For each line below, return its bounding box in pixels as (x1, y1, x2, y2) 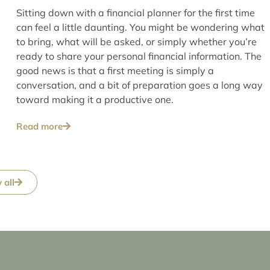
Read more (16, 120, 63, 132)
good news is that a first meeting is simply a (16, 64, 214, 77)
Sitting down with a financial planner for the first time (16, 6, 255, 19)
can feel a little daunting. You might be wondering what (16, 20, 265, 33)
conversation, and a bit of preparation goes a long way (16, 78, 263, 91)
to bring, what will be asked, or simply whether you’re (16, 35, 257, 48)
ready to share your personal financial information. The (16, 49, 262, 62)
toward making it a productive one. (16, 93, 174, 105)
